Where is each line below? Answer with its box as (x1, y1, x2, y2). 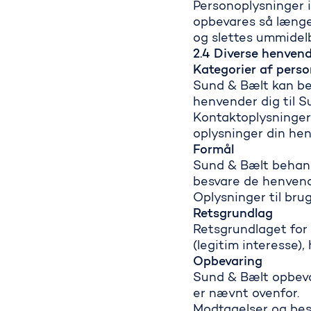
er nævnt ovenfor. (193, 288, 299, 301)
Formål (193, 144, 235, 157)
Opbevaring (193, 256, 263, 269)
